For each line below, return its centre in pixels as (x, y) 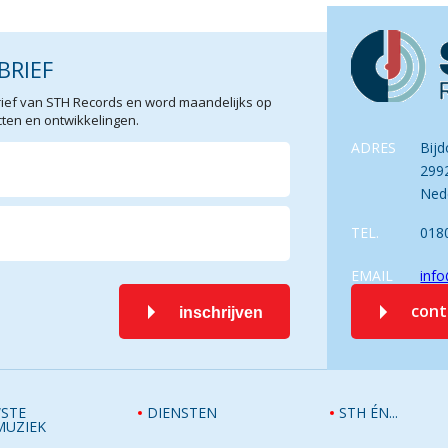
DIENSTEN (182, 412)
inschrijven (221, 312)
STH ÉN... (368, 412)
